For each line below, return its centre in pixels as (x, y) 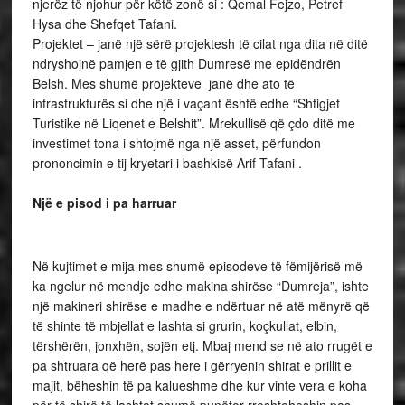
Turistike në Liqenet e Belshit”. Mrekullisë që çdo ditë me (193, 123)
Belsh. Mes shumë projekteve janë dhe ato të (163, 84)
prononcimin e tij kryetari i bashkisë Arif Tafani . (167, 163)
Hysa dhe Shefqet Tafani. (104, 24)
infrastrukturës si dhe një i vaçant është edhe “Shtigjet (186, 104)
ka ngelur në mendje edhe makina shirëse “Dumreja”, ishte (200, 286)
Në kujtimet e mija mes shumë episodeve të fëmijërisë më (197, 266)
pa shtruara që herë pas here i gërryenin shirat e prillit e (192, 366)
